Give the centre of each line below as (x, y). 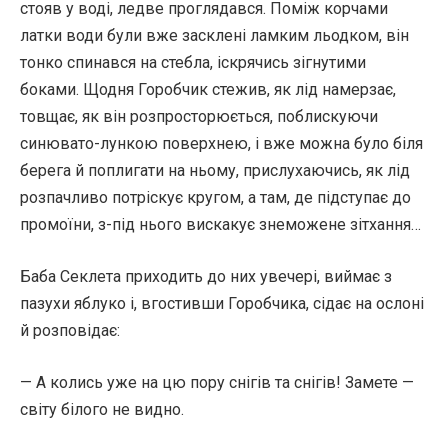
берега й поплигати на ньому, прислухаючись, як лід (215, 170)
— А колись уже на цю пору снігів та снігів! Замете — (217, 382)
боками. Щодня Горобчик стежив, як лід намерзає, (208, 89)
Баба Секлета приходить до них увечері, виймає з (206, 276)
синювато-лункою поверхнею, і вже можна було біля (221, 143)
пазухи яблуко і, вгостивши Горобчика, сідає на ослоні (222, 303)
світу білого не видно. (102, 409)
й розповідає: (70, 330)
